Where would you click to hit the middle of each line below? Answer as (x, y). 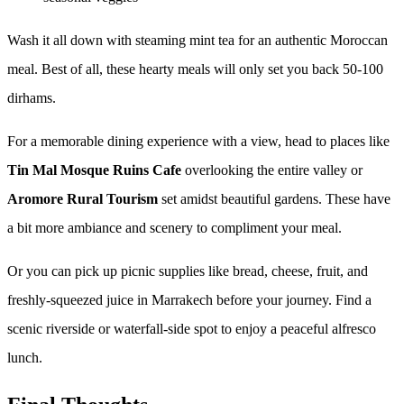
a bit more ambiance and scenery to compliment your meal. (174, 227)
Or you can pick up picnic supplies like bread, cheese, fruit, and (188, 271)
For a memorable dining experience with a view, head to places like (198, 141)
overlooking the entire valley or (272, 170)
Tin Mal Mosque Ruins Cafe (94, 170)
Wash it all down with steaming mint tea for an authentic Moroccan (197, 40)
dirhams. (32, 97)
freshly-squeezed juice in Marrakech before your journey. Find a (189, 299)
